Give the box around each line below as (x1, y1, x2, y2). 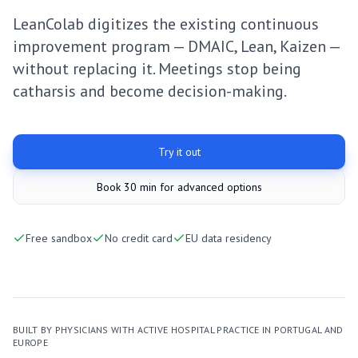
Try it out (157, 145, 201, 159)
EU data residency (185, 231, 272, 245)
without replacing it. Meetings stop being (13, 58, 301, 79)
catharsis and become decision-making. (13, 81, 287, 101)
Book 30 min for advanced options (96, 180, 262, 194)
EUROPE (13, 336, 48, 348)
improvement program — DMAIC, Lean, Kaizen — (13, 36, 340, 57)
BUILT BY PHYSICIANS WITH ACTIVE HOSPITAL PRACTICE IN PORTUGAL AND (13, 324, 344, 336)
